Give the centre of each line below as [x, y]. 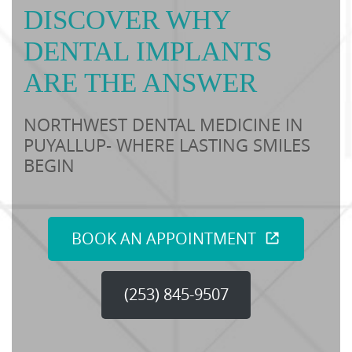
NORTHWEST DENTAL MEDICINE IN [163, 125]
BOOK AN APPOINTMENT [164, 239]
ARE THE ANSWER [140, 83]
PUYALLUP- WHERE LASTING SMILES [167, 145]
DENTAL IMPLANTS [148, 51]
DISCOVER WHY [127, 20]
